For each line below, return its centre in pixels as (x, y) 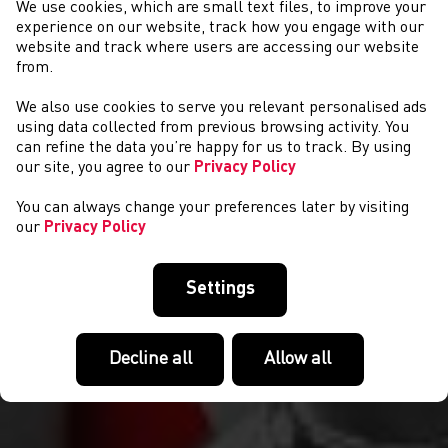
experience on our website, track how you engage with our (220, 28)
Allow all (298, 358)
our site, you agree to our (105, 168)
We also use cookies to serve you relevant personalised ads (221, 108)
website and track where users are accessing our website (217, 48)
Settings (220, 289)
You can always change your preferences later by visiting (212, 208)
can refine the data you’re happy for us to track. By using (213, 148)
